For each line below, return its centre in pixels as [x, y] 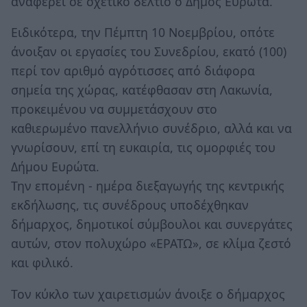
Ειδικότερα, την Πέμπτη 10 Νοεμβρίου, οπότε [143, 33]
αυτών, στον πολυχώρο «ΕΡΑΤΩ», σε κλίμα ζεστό [151, 244]
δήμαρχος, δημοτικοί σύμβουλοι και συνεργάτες [152, 224]
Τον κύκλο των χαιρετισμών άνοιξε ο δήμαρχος [148, 294]
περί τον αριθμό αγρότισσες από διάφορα [133, 71]
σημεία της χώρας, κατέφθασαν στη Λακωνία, [142, 90]
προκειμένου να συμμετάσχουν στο [114, 109]
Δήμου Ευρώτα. [55, 167]
